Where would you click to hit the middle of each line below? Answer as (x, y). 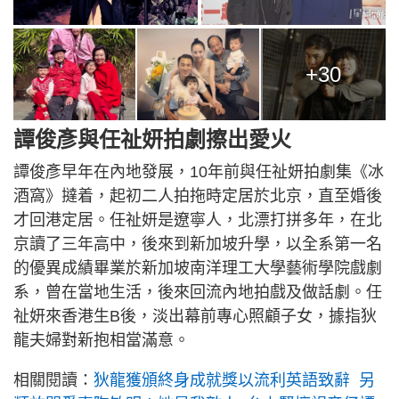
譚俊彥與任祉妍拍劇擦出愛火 (152, 140)
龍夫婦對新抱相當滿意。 (102, 341)
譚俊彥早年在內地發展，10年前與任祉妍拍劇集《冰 (199, 172)
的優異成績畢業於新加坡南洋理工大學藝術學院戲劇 (198, 269)
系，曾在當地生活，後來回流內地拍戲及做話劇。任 (198, 293)
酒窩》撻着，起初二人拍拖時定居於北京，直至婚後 (198, 196)
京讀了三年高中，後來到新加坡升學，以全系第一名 (198, 244)
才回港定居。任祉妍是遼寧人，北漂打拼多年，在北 (198, 220)
